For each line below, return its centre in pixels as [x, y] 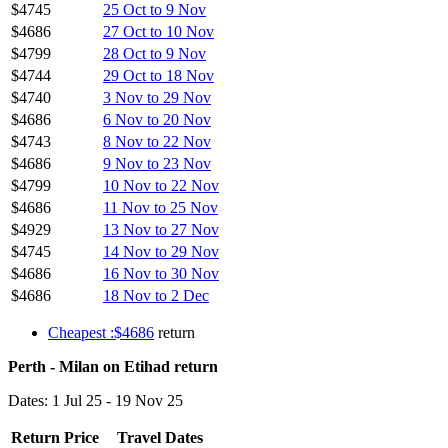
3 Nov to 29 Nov [157, 97]
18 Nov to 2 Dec [156, 295]
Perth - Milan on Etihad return [113, 366]
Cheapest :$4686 [101, 332]
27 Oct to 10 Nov [158, 31]
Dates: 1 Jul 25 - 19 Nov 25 [95, 400]
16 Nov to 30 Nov [161, 273]
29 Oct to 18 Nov [158, 75]
